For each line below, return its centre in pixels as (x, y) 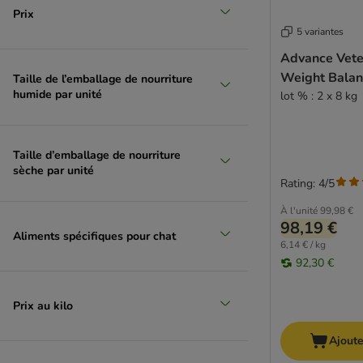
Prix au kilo (43, 305)
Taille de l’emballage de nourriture (103, 79)
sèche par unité (53, 171)
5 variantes (320, 32)
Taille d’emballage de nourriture (97, 155)
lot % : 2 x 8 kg (319, 96)
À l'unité (299, 211)
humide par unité (58, 94)
